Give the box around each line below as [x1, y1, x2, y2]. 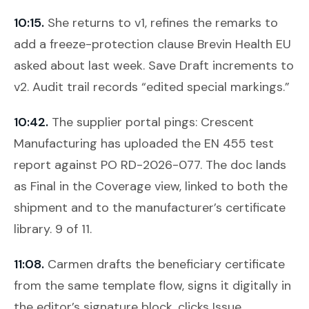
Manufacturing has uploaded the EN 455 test [14, 134, 274, 152]
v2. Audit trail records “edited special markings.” [14, 78, 290, 95]
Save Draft [148, 57, 209, 74]
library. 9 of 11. [14, 220, 92, 237]
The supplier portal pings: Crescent [52, 113, 254, 130]
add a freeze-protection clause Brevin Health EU [14, 35, 291, 52]
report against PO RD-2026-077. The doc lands [14, 156, 286, 173]
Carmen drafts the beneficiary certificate [48, 255, 285, 272]
